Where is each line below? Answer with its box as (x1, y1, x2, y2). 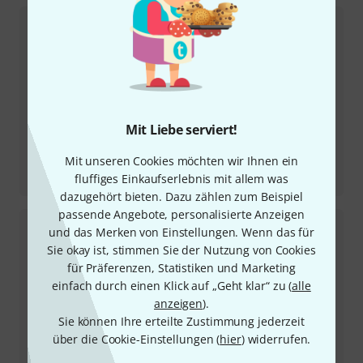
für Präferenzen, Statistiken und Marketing (66, 260, 297, 275)
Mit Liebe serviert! (125, 121, 238, 139)
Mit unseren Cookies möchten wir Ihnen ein (64, 153, 299, 169)
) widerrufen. (241, 331, 311, 347)
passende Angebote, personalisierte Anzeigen (58, 207, 305, 222)
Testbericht (32, 156, 96, 171)
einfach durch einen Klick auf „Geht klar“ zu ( (52, 278, 293, 293)
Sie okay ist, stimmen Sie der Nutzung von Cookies (47, 242, 316, 258)
